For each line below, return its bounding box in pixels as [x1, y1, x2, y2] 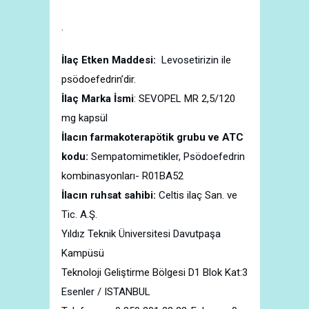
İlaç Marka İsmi [61, 92, 134, 105]
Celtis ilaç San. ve [156, 189, 237, 201]
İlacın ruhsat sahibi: [61, 189, 156, 201]
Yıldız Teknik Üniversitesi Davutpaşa [61, 228, 221, 240]
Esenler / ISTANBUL [61, 286, 150, 298]
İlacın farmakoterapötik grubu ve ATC [61, 131, 243, 143]
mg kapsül [61, 112, 108, 124]
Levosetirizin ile [156, 54, 231, 66]
